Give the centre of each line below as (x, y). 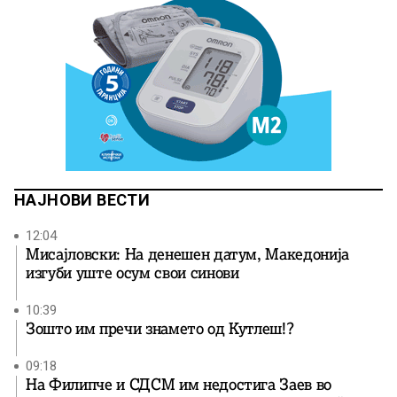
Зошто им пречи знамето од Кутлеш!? (160, 329)
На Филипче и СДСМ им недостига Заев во (179, 385)
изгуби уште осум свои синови (132, 273)
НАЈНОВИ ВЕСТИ (82, 200)
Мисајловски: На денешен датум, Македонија (188, 255)
